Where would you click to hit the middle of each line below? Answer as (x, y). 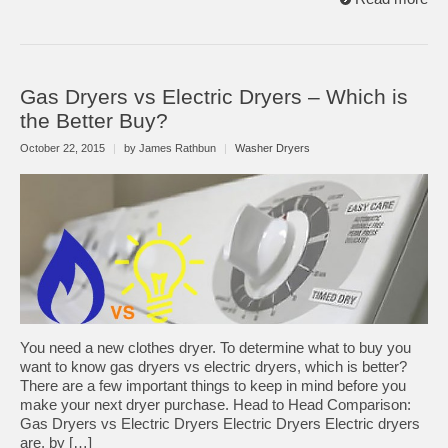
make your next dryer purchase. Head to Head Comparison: (215, 404)
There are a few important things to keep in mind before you (213, 385)
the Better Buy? (94, 121)
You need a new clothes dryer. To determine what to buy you (215, 347)
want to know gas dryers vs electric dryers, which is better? (213, 366)
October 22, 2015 (64, 147)
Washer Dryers (272, 147)
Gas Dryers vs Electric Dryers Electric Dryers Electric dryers (220, 423)
